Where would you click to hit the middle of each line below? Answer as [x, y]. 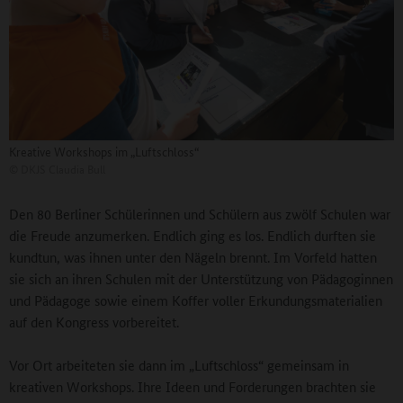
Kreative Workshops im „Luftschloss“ [104, 151]
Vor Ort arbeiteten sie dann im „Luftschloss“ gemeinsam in [179, 364]
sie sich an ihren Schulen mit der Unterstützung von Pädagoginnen [201, 278]
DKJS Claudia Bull [62, 168]
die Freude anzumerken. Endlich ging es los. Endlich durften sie [193, 235]
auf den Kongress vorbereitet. [94, 321]
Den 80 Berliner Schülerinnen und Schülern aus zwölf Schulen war [200, 213]
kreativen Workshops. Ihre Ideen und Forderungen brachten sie [193, 386]
